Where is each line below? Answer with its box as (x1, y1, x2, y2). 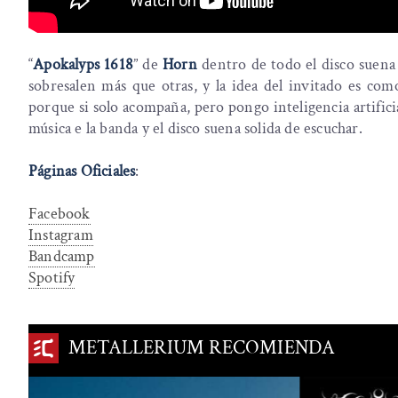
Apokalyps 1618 (33, 54, 134, 76)
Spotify (28, 267, 76, 289)
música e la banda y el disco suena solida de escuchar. (28, 118, 362, 139)
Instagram (28, 225, 93, 246)
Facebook (28, 203, 91, 225)
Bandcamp (28, 246, 95, 267)
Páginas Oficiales (28, 161, 136, 182)
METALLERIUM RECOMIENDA (68, 335, 336, 362)
